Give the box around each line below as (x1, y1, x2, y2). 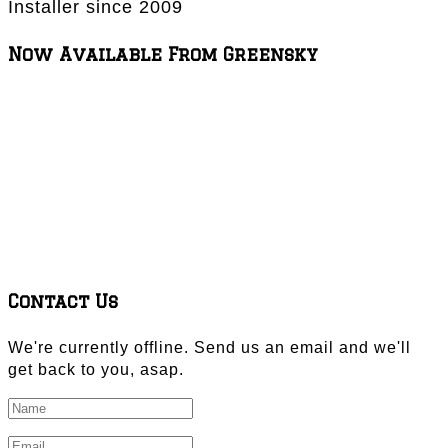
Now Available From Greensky (8, 44, 318, 65)
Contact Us (8, 290, 118, 311)
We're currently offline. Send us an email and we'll (8, 338, 411, 356)
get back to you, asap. (8, 360, 184, 378)
